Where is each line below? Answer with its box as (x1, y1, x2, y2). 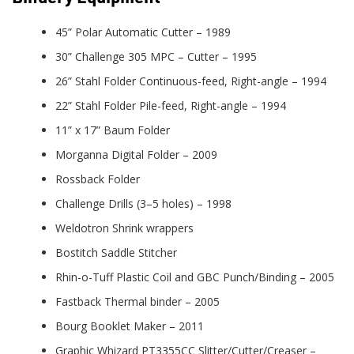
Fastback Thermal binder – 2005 (55, 293, 220, 309)
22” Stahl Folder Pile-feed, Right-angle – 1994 (55, 97, 286, 113)
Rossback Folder (55, 171, 140, 186)
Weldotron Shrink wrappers (55, 220, 194, 235)
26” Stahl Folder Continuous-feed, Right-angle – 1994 (55, 73, 326, 88)
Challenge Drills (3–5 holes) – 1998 (55, 195, 232, 211)
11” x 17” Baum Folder (55, 122, 170, 137)
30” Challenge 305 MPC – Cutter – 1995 (55, 48, 257, 64)
